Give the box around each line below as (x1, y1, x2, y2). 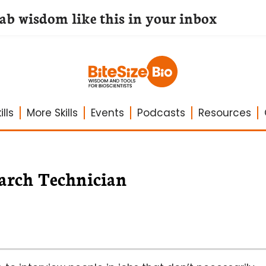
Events (90, 106, 124, 120)
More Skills (26, 106, 78, 120)
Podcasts (137, 106, 185, 120)
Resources (198, 106, 251, 120)
